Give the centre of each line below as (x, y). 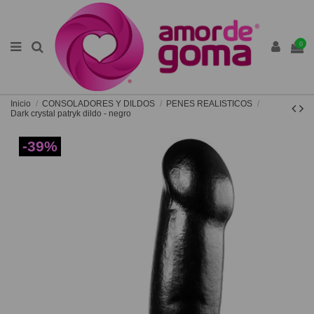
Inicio (21, 103)
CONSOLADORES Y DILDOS (99, 103)
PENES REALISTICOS (210, 103)
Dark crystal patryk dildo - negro (71, 113)
